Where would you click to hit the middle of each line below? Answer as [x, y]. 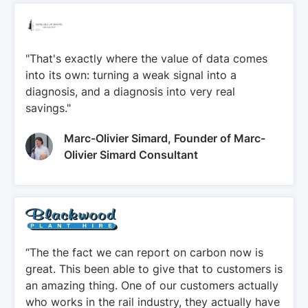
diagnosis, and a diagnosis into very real [130, 91]
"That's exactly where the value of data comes [146, 58]
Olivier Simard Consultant [131, 155]
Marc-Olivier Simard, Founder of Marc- [165, 138]
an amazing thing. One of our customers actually [152, 285]
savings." [48, 108]
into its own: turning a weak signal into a [131, 75]
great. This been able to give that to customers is [154, 269]
